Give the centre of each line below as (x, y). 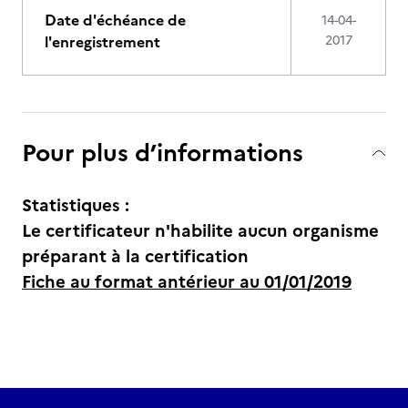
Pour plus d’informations (163, 153)
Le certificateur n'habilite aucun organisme (200, 231)
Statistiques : (76, 205)
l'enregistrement (102, 42)
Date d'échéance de (115, 20)
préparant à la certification (135, 256)
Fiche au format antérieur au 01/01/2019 (187, 282)
